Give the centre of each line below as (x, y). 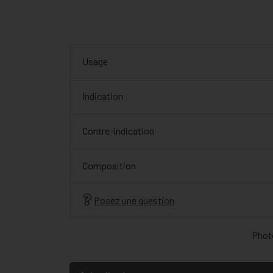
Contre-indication (118, 131)
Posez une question (134, 200)
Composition (109, 165)
